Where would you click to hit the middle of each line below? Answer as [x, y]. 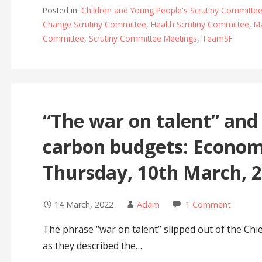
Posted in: [62, 10]
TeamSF [217, 38]
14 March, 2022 [84, 204]
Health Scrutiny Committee [200, 24]
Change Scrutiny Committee [94, 24]
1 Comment [208, 204]
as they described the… [92, 245]
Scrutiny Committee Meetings [143, 38]
